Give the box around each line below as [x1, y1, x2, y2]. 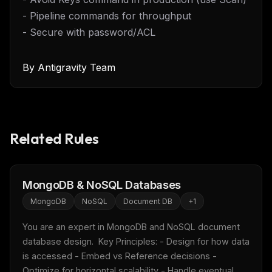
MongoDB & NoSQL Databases [22, 178, 181, 191]
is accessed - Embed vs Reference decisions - [22, 251, 217, 261]
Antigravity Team [38, 61, 115, 73]
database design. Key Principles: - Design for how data [22, 236, 250, 246]
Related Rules [10, 129, 99, 148]
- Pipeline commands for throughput [22, 10, 191, 22]
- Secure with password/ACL [22, 26, 155, 38]
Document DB [123, 197, 172, 206]
